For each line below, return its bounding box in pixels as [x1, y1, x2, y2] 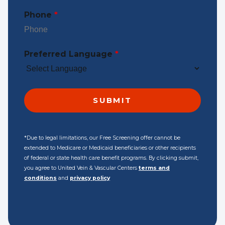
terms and [139, 164, 170, 171]
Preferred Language [24, 49, 115, 59]
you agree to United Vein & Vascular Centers [24, 164, 139, 171]
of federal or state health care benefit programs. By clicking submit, [24, 154, 198, 161]
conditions [24, 174, 57, 181]
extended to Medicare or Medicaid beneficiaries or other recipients [24, 144, 196, 151]
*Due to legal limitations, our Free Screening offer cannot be [24, 134, 180, 141]
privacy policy [70, 174, 110, 181]
